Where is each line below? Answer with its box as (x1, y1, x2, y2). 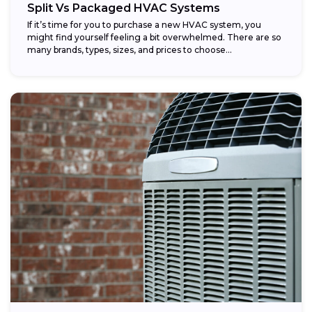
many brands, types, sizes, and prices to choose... (27, 44, 232, 55)
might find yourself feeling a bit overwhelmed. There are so (27, 31, 281, 42)
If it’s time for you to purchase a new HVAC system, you (27, 19, 261, 30)
